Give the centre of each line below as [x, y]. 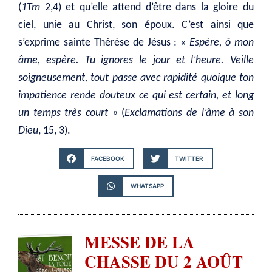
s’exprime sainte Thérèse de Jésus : [100, 42]
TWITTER [189, 159]
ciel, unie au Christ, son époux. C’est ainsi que [136, 25]
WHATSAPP [148, 186]
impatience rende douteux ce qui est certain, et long [136, 95]
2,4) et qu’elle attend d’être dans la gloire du [149, 7]
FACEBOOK [108, 159]
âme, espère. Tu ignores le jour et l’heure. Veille [136, 60]
